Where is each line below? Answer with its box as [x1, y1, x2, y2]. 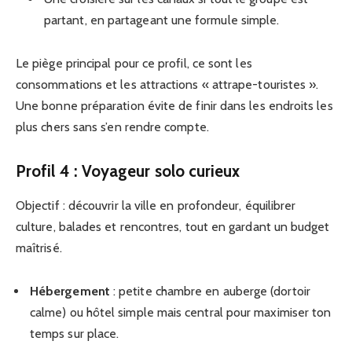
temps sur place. [30, 326, 119, 342]
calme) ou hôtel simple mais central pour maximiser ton [30, 305, 332, 321]
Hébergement [30, 284, 110, 299]
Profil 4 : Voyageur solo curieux [16, 160, 240, 181]
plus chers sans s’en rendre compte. [16, 119, 209, 134]
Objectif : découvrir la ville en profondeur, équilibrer [16, 198, 296, 214]
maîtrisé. [16, 240, 62, 256]
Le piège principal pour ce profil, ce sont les [16, 55, 252, 71]
